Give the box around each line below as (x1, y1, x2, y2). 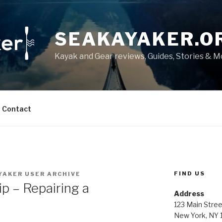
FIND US (173, 170, 205, 177)
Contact (1, 104, 31, 113)
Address (173, 189, 204, 198)
